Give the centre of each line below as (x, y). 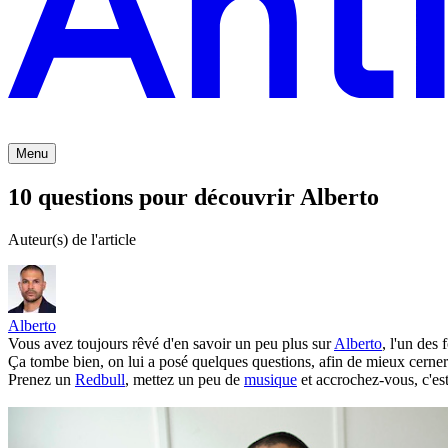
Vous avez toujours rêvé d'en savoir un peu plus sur (171, 344)
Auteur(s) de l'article (72, 240)
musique (270, 380)
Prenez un (41, 380)
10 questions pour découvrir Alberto (193, 197)
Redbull (100, 380)
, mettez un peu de (184, 380)
